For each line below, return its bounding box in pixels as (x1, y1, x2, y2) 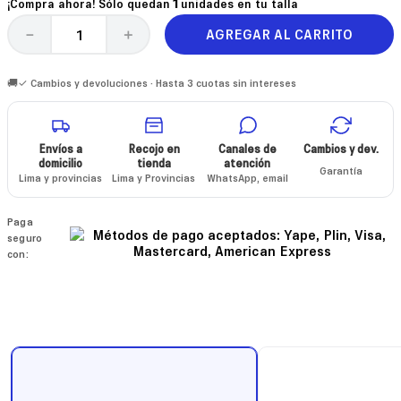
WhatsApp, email (206, 170, 288, 184)
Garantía (319, 163, 363, 177)
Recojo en (127, 141, 180, 156)
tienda (136, 155, 171, 170)
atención (224, 155, 271, 170)
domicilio (38, 155, 82, 170)
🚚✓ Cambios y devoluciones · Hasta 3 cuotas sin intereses (7, 75, 296, 90)
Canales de (218, 141, 277, 156)
